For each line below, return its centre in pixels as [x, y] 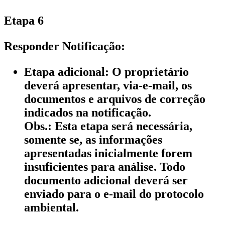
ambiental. [51, 207]
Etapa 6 [24, 20]
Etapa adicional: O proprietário [106, 72]
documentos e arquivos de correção [115, 99]
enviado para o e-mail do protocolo [114, 194]
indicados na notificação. [88, 112]
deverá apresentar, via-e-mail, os [108, 85]
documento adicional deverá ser [106, 180]
